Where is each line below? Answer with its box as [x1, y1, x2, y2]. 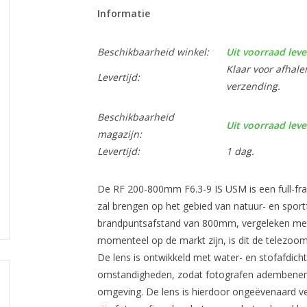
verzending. [225, 79, 280, 93]
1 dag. [225, 145, 254, 158]
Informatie [97, 7, 150, 20]
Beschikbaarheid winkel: [97, 45, 209, 58]
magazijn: [97, 127, 142, 140]
